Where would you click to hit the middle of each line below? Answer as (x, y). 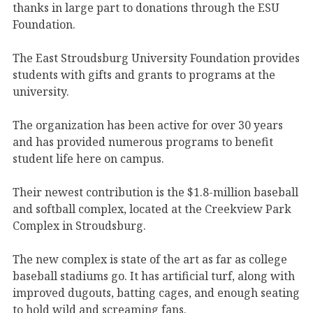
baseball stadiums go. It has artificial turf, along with (154, 276)
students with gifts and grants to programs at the (144, 74)
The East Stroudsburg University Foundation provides (156, 58)
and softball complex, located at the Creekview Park (152, 209)
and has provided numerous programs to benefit (143, 141)
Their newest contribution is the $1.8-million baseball (155, 192)
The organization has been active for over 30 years (148, 125)
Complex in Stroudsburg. (81, 225)
